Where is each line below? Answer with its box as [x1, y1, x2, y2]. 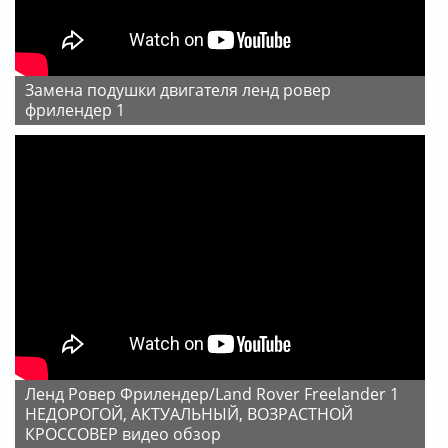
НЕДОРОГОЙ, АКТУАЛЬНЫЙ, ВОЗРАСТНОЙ [25, 402, 353, 425]
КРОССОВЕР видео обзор [25, 422, 221, 445]
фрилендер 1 [25, 98, 125, 121]
